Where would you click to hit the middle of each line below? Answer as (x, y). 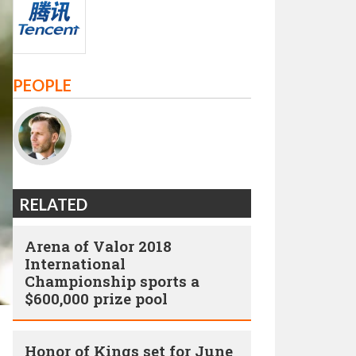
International (75, 263)
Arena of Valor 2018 (98, 246)
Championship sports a (112, 281)
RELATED (53, 204)
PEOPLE (42, 85)
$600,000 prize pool (96, 298)
